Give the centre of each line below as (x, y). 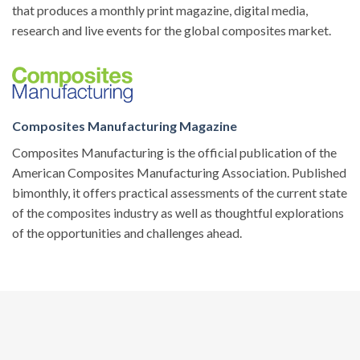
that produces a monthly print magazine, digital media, (160, 10)
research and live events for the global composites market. (172, 30)
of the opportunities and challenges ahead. (127, 232)
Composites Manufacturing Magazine (125, 125)
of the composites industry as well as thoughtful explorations (178, 212)
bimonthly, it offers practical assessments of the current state (180, 192)
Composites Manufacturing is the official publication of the (174, 152)
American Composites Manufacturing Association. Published (179, 172)
